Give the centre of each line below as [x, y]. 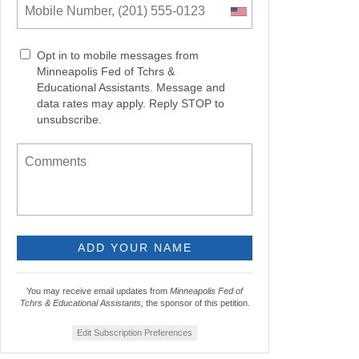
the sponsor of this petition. [196, 303]
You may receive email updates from [98, 291]
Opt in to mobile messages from [118, 56]
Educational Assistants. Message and [131, 88]
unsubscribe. [69, 120]
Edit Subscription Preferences [135, 333]
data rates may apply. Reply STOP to [131, 104]
